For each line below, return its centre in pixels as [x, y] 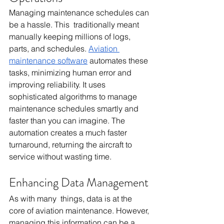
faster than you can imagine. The [68, 120]
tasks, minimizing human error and [71, 72]
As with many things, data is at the [71, 198]
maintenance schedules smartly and [75, 108]
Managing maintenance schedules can [80, 12]
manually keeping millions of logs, [71, 36]
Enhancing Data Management [79, 182]
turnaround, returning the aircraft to [71, 144]
